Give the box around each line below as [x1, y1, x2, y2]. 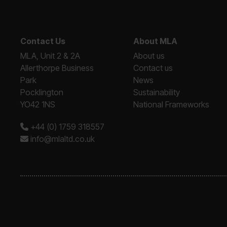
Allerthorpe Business [20, 63, 94, 73]
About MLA [133, 36, 178, 46]
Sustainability [133, 87, 180, 97]
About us [133, 51, 165, 61]
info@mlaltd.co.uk [28, 134, 95, 144]
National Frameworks [133, 99, 210, 109]
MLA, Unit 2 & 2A [20, 51, 80, 61]
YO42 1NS [20, 99, 55, 109]
